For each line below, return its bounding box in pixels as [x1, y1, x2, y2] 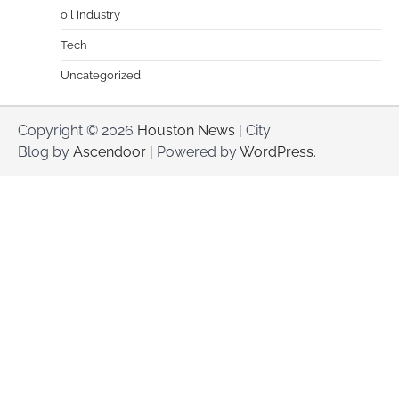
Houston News [137, 122, 235, 140]
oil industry [61, 8, 120, 22]
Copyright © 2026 [18, 122, 137, 140]
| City [235, 122, 271, 140]
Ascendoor [73, 143, 146, 161]
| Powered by [146, 143, 240, 161]
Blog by [18, 143, 73, 161]
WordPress [240, 143, 313, 161]
